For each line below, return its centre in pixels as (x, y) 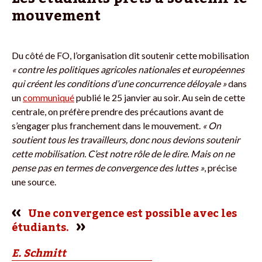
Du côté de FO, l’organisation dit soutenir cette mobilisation (130, 55)
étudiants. (40, 227)
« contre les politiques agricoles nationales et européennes (128, 69)
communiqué (49, 97)
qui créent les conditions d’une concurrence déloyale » (120, 83)
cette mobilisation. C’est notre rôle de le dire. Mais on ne (123, 153)
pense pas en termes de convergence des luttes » (108, 167)
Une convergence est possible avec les (132, 213)
